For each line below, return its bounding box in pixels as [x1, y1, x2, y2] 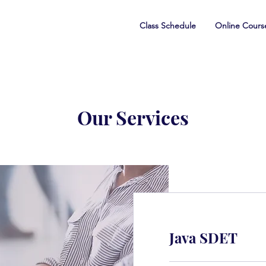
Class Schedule [140, 20, 196, 31]
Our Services [77, 104, 189, 130]
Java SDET [169, 227, 237, 247]
